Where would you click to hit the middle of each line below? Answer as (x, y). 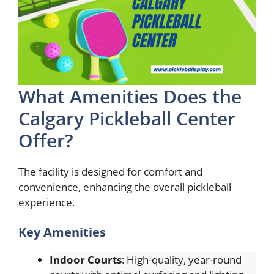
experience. (46, 202)
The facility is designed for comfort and (110, 171)
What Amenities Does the (130, 96)
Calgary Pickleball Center (127, 118)
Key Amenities (62, 232)
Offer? (46, 140)
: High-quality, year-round (182, 260)
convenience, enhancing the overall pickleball (125, 187)
